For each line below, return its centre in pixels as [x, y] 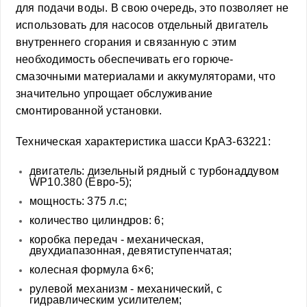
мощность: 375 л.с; [78, 201]
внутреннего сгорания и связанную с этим [126, 42]
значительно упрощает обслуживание [114, 93]
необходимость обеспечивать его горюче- [125, 59]
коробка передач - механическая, [117, 239]
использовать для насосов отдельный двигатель [142, 25]
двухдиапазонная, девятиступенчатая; [131, 250]
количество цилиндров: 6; [97, 220]
